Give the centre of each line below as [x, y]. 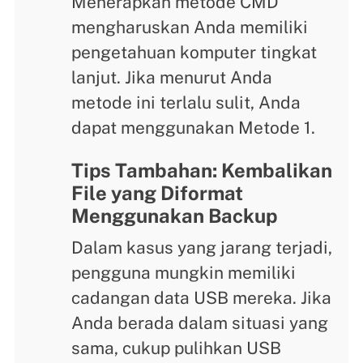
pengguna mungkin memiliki [184, 272]
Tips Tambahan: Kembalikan [202, 170]
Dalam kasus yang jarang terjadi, [202, 247]
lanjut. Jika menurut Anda [172, 78]
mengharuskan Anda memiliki [190, 28]
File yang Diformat [158, 192]
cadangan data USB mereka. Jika [202, 297]
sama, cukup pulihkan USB [177, 348]
